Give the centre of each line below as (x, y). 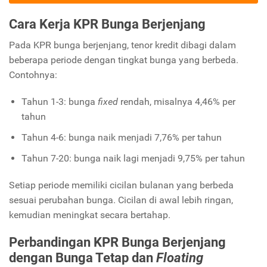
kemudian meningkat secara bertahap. (90, 215)
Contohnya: (33, 74)
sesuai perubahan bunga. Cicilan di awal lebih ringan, (121, 200)
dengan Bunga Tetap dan (83, 258)
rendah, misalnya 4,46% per (176, 101)
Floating (180, 258)
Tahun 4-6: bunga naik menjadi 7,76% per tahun (121, 137)
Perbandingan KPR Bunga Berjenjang (117, 242)
